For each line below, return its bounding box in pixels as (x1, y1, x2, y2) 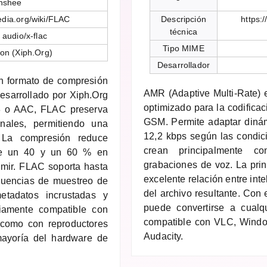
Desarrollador (157, 60, 210, 70)
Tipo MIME (163, 44, 204, 54)
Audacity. (144, 231, 184, 242)
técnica (169, 27, 198, 37)
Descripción (161, 14, 206, 24)
